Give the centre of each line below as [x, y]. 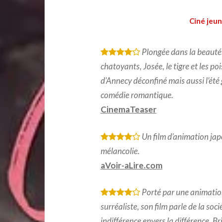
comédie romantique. [137, 95]
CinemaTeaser [128, 109]
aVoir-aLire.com [131, 165]
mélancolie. [120, 151]
